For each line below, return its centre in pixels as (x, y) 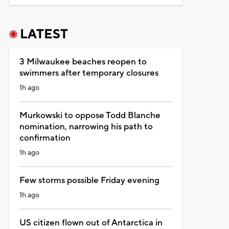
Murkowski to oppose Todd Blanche (90, 115)
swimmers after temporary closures (89, 73)
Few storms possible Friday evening (89, 180)
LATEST (44, 34)
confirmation (45, 138)
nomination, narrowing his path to (86, 127)
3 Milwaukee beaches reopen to (83, 62)
